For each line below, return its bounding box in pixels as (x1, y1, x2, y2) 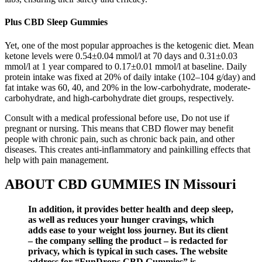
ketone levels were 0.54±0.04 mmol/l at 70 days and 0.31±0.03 (5, 50, 237, 61)
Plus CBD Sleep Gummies (5, 17, 108, 27)
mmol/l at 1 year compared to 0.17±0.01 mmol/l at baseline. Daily (5, 61, 247, 71)
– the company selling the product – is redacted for (28, 236, 227, 246)
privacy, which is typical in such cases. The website (28, 246, 227, 257)
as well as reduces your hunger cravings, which (28, 215, 214, 225)
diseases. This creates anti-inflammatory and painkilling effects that (5, 144, 250, 154)
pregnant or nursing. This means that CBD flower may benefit (5, 123, 233, 133)
